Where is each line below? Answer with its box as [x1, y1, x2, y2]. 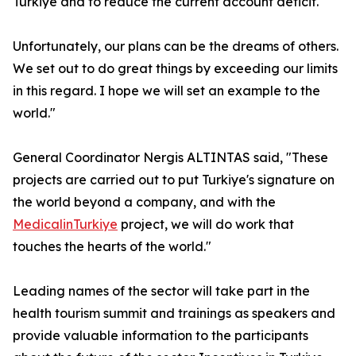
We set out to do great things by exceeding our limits [13, 60, 338, 77]
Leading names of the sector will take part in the [13, 283, 310, 300]
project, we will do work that [118, 216, 294, 233]
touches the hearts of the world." [13, 238, 211, 255]
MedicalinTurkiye [13, 216, 118, 233]
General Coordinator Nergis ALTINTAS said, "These [13, 149, 328, 166]
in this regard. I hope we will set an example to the [13, 83, 320, 99]
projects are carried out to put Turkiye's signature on [13, 172, 335, 188]
